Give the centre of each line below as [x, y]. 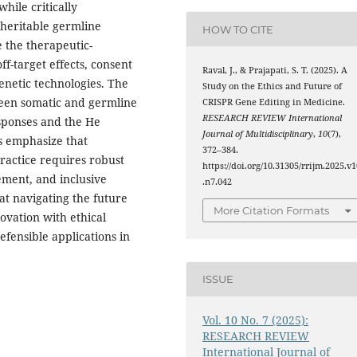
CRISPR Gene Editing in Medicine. [274, 102]
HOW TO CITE [238, 29]
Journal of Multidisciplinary [258, 134]
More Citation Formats [272, 210]
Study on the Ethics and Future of [273, 86]
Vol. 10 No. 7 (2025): [256, 320]
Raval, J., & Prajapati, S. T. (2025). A [275, 71]
